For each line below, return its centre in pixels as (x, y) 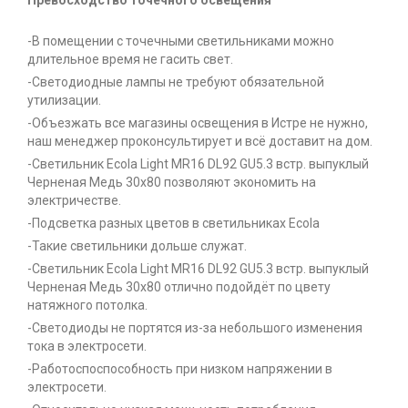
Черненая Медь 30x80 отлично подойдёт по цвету (179, 287)
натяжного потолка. (87, 306)
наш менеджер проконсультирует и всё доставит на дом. (200, 142)
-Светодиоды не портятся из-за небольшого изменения (195, 328)
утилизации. (64, 101)
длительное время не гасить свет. (130, 60)
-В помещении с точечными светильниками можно (181, 41)
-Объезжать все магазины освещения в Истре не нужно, (198, 123)
